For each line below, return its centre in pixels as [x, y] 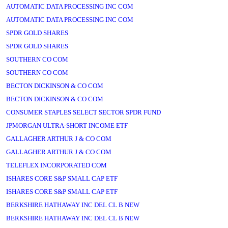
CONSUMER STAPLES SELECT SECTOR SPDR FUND [83, 112]
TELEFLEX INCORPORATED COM [56, 165]
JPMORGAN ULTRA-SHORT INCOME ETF [67, 125]
